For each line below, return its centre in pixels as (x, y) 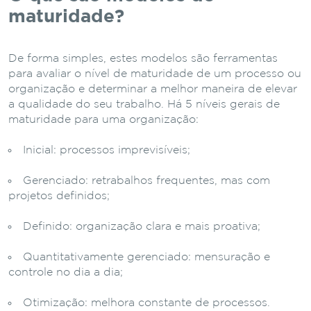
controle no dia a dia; (66, 272)
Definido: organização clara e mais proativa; (142, 226)
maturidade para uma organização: (103, 119)
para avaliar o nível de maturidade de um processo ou (155, 74)
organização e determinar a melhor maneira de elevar (153, 89)
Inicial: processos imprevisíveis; (107, 150)
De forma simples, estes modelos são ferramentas (143, 58)
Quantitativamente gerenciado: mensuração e (146, 257)
